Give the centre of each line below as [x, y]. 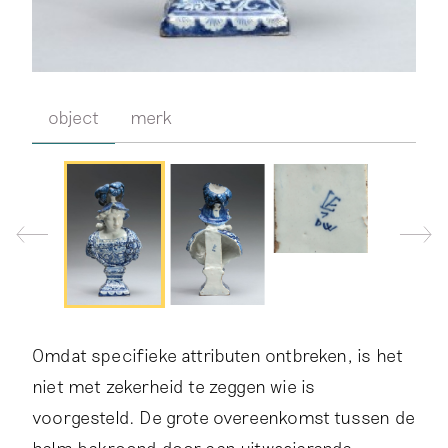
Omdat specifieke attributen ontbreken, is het [218, 354]
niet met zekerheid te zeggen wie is [174, 385]
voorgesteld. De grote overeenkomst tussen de [223, 416]
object [73, 116]
